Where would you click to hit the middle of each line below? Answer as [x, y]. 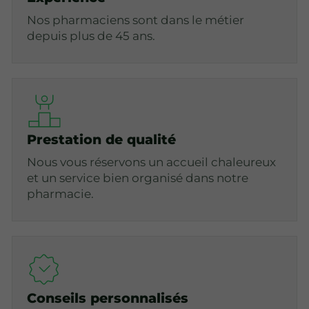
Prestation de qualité [102, 140]
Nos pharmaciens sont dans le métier [136, 20]
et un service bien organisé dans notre [138, 178]
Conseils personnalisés [108, 298]
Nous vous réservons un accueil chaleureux [152, 162]
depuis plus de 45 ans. [91, 36]
